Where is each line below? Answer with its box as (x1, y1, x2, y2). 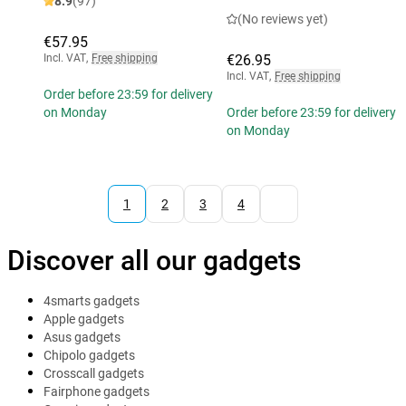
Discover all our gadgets (7, 245, 301, 277)
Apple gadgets (43, 312, 124, 327)
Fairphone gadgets (43, 384, 150, 400)
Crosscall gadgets (43, 366, 144, 382)
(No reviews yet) (237, 12, 328, 27)
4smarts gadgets (43, 294, 140, 309)
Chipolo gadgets (43, 348, 135, 363)
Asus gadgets (43, 330, 121, 345)
